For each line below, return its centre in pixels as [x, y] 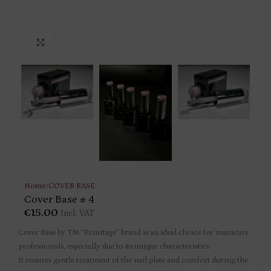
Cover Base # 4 [59, 200]
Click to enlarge [80, 42]
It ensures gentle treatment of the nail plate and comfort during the [133, 261]
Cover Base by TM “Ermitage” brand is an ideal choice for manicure [133, 233]
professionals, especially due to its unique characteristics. [115, 247]
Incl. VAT [77, 214]
